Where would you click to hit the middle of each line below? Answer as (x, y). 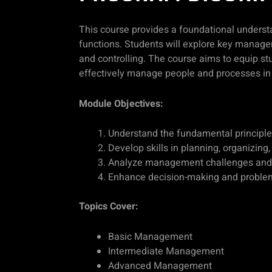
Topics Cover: (109, 207)
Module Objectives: (121, 104)
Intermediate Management (166, 251)
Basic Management (150, 236)
